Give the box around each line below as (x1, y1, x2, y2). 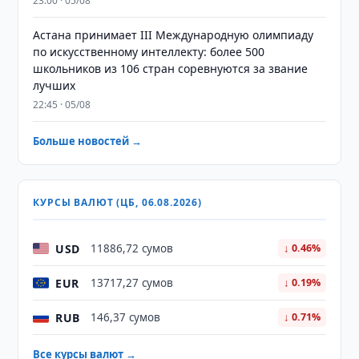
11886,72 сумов (91, 241, 174, 256)
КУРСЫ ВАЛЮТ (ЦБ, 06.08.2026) (33, 196, 202, 209)
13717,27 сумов (91, 276, 174, 290)
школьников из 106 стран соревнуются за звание (33, 61, 309, 76)
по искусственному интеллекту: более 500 (33, 44, 265, 59)
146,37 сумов (91, 310, 161, 325)
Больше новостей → (33, 134, 143, 148)
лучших (33, 78, 76, 93)
